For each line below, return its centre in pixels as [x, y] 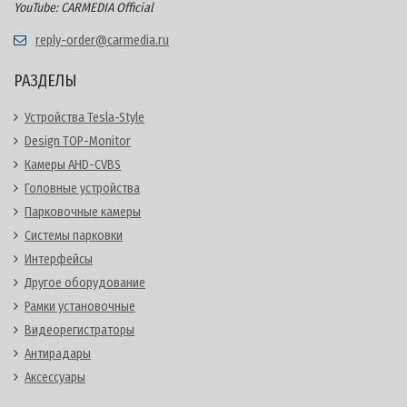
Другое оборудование [85, 283]
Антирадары [58, 354]
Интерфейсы [59, 260]
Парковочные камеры [83, 213]
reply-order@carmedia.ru [102, 41]
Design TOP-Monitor [78, 142]
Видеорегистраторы [79, 331]
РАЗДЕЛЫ [45, 81]
